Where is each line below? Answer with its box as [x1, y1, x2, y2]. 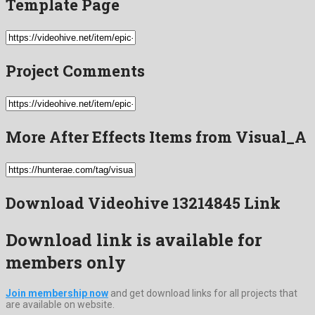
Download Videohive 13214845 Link [6, 192, 281, 213]
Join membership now [6, 287, 108, 299]
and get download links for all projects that [108, 287, 297, 299]
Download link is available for [6, 228, 262, 251]
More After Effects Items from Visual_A [6, 126, 307, 147]
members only [6, 250, 126, 274]
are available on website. [6, 298, 115, 310]
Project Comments [6, 60, 145, 81]
